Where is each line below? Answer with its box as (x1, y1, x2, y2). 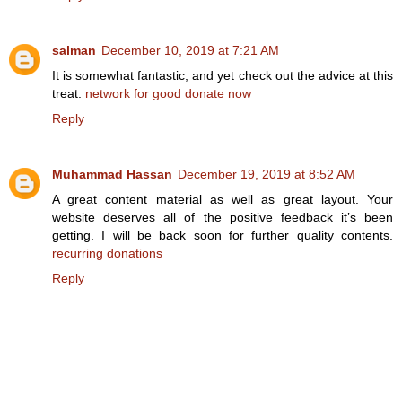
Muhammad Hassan (52, 167, 172, 182)
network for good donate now (85, 86, 251, 101)
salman (52, 43, 96, 58)
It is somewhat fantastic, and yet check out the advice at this (52, 68, 393, 83)
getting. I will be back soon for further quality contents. (52, 228, 393, 243)
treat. (52, 86, 85, 101)
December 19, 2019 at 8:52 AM (178, 167, 355, 182)
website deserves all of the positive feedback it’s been (52, 210, 393, 225)
